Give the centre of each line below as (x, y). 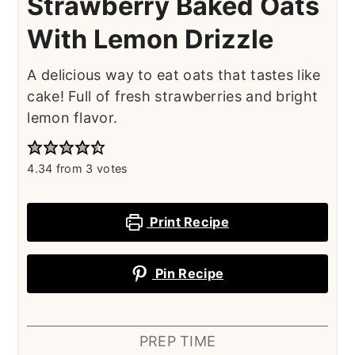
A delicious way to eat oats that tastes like (174, 75)
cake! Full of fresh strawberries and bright (173, 97)
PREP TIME (177, 342)
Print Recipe (188, 222)
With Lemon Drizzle (151, 40)
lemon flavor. (73, 118)
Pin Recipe (188, 274)
